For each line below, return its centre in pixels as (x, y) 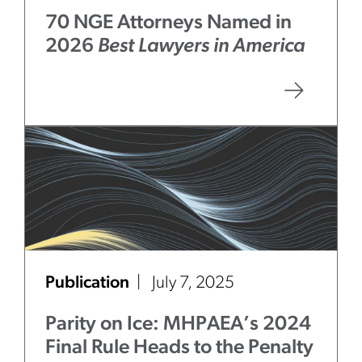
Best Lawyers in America (201, 46)
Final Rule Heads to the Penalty (179, 348)
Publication (89, 283)
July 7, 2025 (193, 283)
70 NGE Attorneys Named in (168, 23)
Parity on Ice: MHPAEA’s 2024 (178, 324)
